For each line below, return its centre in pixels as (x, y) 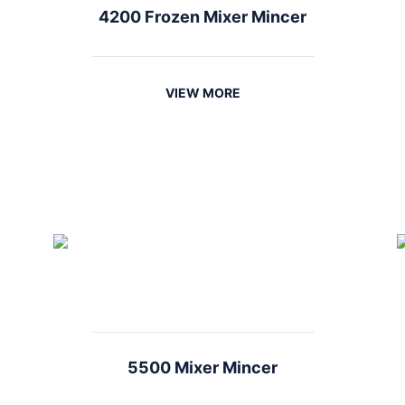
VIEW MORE (202, 93)
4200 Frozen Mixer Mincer (202, 17)
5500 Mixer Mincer (202, 367)
